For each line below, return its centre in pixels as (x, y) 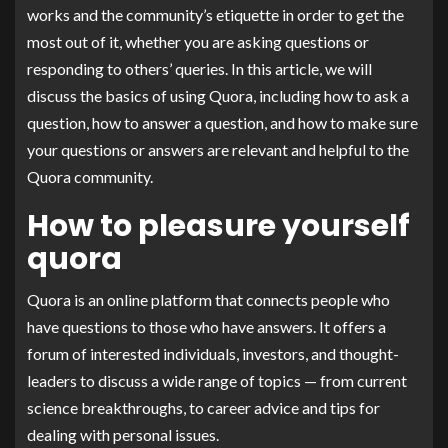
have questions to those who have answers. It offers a (206, 326)
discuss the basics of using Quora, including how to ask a (218, 95)
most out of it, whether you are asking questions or (198, 41)
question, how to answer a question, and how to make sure (222, 122)
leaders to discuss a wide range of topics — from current (217, 380)
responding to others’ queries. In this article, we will (199, 68)
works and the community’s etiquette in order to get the (215, 14)
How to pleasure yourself (218, 225)
